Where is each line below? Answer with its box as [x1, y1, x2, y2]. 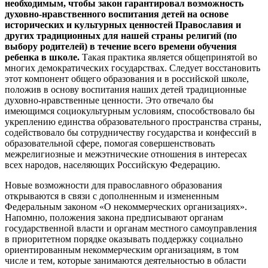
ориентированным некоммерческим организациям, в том [5, 244, 239, 255]
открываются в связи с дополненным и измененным [5, 190, 219, 201]
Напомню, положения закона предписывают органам [5, 212, 223, 223]
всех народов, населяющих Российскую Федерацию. [5, 159, 220, 170]
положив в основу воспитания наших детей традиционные [5, 84, 246, 95]
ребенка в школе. [5, 51, 80, 62]
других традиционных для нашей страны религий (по [5, 30, 237, 41]
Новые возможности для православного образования [5, 179, 222, 190]
